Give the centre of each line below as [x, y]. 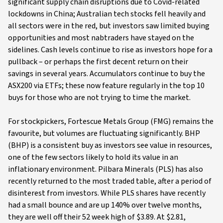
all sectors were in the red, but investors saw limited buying [109, 26]
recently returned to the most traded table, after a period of [110, 181]
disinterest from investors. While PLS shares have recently [107, 193]
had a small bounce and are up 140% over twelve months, [105, 205]
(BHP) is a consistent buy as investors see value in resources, [110, 145]
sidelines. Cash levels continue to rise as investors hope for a [110, 50]
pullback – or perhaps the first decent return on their [98, 62]
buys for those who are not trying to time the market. [99, 98]
